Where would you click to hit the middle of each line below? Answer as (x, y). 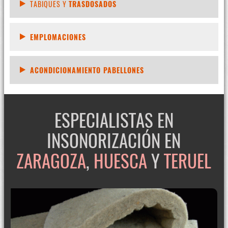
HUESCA (121, 161)
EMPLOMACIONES (58, 37)
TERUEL (188, 161)
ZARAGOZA (51, 161)
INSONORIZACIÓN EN (114, 140)
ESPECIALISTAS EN (114, 120)
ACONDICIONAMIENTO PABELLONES (87, 70)
